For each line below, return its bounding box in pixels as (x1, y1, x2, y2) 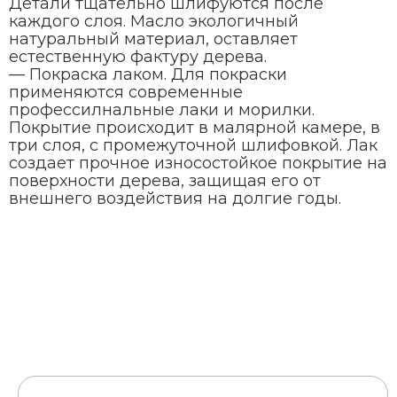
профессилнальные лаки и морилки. (9, 100, 315, 120)
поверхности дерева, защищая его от (9, 171, 321, 191)
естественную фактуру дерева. (9, 47, 267, 66)
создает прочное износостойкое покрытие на (9, 153, 387, 173)
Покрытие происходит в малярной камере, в (9, 118, 380, 137)
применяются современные (9, 82, 243, 102)
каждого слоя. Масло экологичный (9, 12, 299, 31)
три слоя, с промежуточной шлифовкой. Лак (9, 136, 378, 155)
